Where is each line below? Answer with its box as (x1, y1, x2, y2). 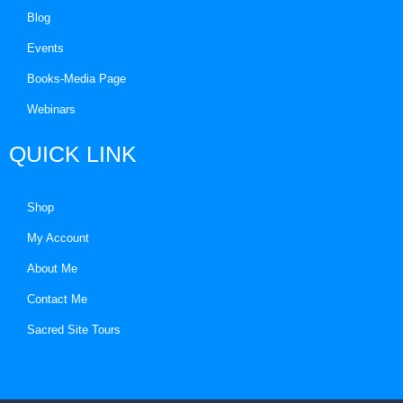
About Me (27, 262, 77, 275)
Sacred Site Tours (27, 323, 121, 336)
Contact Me (27, 292, 87, 306)
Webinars (27, 103, 76, 116)
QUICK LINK (9, 141, 137, 166)
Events (27, 41, 64, 55)
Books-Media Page (27, 72, 126, 85)
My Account (27, 231, 89, 245)
